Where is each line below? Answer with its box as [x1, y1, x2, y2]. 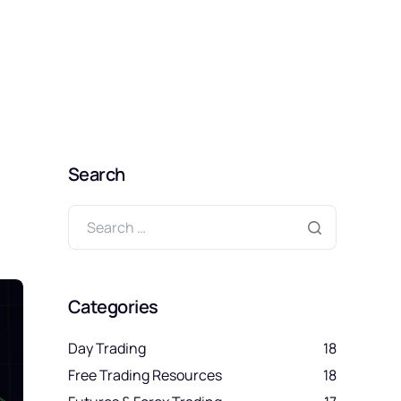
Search [68, 162, 125, 186]
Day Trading [68, 338, 146, 358]
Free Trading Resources [68, 364, 222, 385]
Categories [68, 294, 158, 319]
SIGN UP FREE [228, 3, 318, 23]
